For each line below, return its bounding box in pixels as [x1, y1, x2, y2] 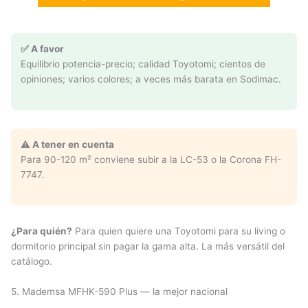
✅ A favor [21, 43, 64, 54]
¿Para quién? [11, 225, 72, 236]
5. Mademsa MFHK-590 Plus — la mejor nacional [11, 285, 228, 297]
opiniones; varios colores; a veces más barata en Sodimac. [21, 73, 281, 85]
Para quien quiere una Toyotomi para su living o [72, 225, 285, 236]
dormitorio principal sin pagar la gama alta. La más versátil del [11, 240, 285, 252]
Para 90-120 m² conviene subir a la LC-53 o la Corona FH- [21, 154, 281, 166]
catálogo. [11, 255, 52, 267]
